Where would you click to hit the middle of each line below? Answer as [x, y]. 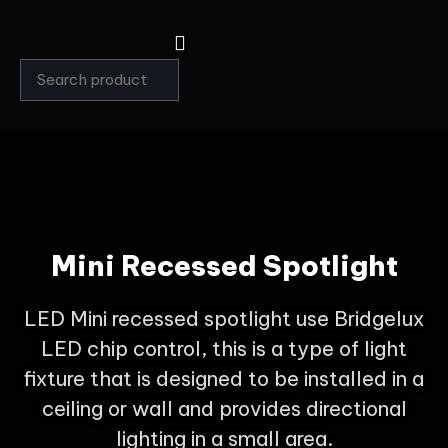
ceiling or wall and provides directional [224, 408]
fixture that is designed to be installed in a [224, 378]
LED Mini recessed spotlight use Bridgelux [224, 318]
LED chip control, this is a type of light [224, 348]
